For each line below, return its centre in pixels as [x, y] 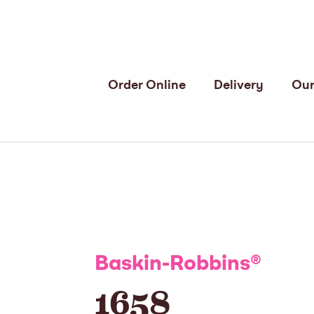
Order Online [146, 86]
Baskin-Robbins [172, 265]
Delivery [238, 86]
